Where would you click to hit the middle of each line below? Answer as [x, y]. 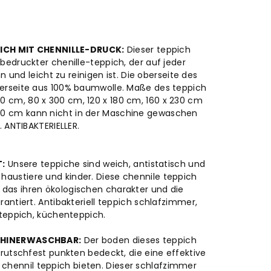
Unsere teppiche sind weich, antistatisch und [105, 164]
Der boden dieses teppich [139, 240]
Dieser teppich [158, 50]
